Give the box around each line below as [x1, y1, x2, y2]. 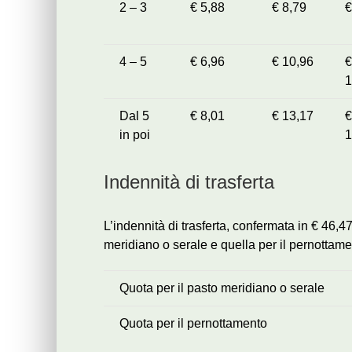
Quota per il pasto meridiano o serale [119, 281, 324, 295]
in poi [119, 127, 150, 141]
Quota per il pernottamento [119, 317, 267, 331]
